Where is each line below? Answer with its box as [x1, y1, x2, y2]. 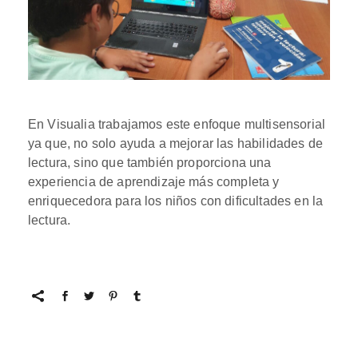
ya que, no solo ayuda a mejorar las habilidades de [28, 137, 324, 151]
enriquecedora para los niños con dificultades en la [28, 194, 324, 209]
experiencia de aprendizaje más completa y [28, 175, 280, 189]
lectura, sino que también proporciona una [28, 156, 272, 170]
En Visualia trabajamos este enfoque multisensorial [28, 117, 326, 132]
